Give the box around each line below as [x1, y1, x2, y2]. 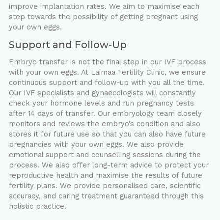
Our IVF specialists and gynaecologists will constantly [8, 88, 196, 98]
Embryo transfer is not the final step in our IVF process [8, 57, 206, 67]
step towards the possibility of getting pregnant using [8, 12, 198, 22]
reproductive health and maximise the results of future [8, 171, 202, 180]
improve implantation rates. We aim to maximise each [8, 2, 199, 11]
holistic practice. [8, 202, 66, 211]
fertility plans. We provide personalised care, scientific [8, 181, 201, 191]
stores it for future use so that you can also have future [8, 130, 206, 139]
